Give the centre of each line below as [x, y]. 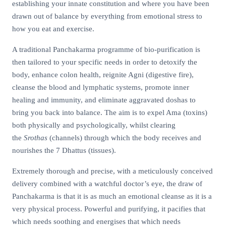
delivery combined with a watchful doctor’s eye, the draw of [107, 184]
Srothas [36, 138]
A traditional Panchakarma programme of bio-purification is [106, 49]
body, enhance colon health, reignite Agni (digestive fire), [103, 75]
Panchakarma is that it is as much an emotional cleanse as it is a [112, 196]
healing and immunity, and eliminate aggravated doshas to [104, 100]
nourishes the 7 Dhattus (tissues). [64, 150]
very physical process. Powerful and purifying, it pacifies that [109, 209]
